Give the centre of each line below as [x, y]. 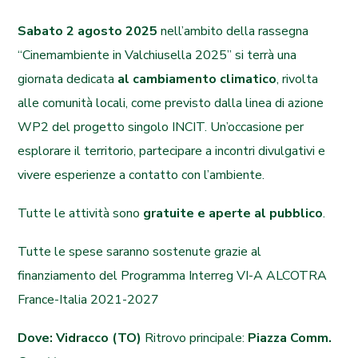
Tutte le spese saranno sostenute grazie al [140, 252]
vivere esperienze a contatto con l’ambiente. [141, 175]
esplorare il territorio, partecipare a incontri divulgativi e [172, 151]
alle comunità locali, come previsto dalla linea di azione [171, 103]
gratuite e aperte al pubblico [233, 213]
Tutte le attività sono [81, 213]
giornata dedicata [68, 79]
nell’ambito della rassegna [233, 31]
